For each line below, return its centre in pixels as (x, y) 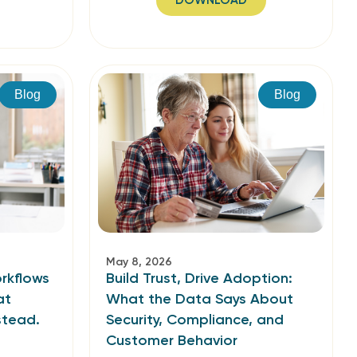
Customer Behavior (172, 340)
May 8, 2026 (139, 262)
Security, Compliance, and (195, 320)
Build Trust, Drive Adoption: (199, 278)
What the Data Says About (200, 299)
